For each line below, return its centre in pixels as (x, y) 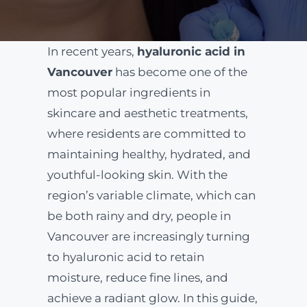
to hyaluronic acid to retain (125, 257)
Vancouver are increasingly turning (148, 236)
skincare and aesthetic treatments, (147, 113)
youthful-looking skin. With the (137, 175)
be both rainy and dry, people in (139, 216)
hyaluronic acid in (191, 51)
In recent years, (92, 51)
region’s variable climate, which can (151, 195)
